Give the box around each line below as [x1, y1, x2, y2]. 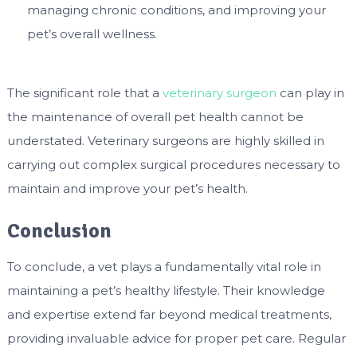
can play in [276, 85, 344, 101]
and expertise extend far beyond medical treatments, [6, 307, 331, 323]
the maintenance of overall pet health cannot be [6, 109, 304, 125]
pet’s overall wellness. [26, 26, 157, 42]
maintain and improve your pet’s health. [6, 181, 248, 197]
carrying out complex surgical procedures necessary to [6, 157, 340, 173]
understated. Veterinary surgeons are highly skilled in [6, 133, 324, 149]
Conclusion [6, 218, 112, 245]
